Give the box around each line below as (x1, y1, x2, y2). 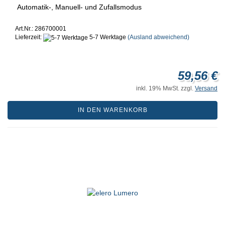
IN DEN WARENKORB (77, 106, 148, 114)
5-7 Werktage (88, 34, 126, 41)
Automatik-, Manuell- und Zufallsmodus (15, 3, 142, 12)
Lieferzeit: (15, 34, 43, 41)
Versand (195, 84, 217, 92)
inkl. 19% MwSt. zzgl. (136, 84, 195, 92)
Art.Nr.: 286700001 (15, 25, 66, 33)
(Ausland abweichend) (128, 34, 189, 41)
